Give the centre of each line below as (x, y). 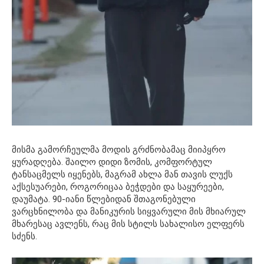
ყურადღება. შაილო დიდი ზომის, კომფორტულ (112, 162)
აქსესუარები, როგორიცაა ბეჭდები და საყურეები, (118, 187)
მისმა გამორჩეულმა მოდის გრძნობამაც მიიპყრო (119, 150)
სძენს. (24, 237)
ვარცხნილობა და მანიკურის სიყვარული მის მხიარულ (129, 212)
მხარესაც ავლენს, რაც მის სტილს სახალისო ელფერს (128, 224)
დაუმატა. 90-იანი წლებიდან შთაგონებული (104, 199)
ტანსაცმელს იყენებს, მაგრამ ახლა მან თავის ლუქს (122, 175)
